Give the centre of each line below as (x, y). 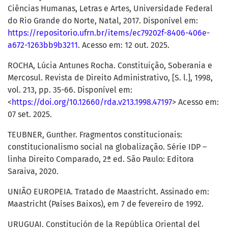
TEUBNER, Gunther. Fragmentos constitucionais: (95, 135)
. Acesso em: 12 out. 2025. (124, 45)
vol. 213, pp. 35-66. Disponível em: (70, 90)
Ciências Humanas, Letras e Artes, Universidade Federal (110, 9)
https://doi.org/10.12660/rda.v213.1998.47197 (92, 102)
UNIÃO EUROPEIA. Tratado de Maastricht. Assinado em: (108, 192)
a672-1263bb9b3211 (43, 45)
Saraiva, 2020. (33, 172)
